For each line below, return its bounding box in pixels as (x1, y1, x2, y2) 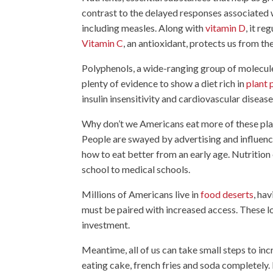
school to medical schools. (82, 163, 191, 175)
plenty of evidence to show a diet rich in (82, 77, 247, 89)
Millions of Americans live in (82, 188, 201, 200)
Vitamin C (82, 37, 124, 49)
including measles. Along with (82, 21, 206, 34)
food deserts (200, 188, 254, 200)
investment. (82, 218, 130, 230)
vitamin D (205, 21, 246, 34)
